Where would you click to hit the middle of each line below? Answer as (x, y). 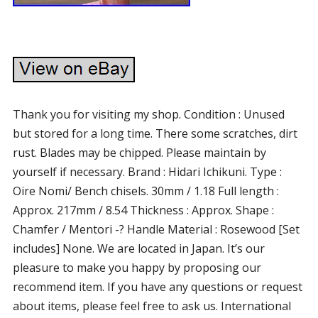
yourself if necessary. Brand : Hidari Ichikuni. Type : (147, 172)
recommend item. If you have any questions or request (157, 287)
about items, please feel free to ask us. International (152, 306)
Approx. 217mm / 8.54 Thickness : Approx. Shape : (143, 210)
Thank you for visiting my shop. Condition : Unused (148, 114)
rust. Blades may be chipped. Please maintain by (139, 153)
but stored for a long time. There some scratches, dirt (155, 133)
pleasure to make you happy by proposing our (137, 268)
